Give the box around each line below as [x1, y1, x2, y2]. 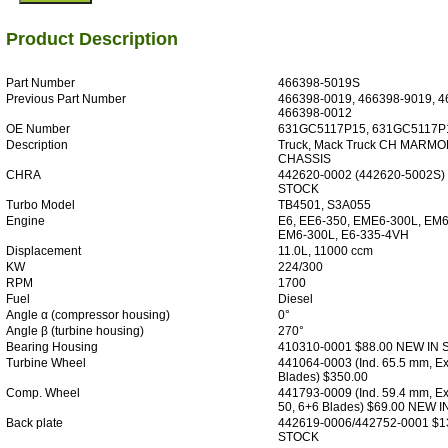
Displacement [6, 243, 81, 258]
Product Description [6, 28, 178, 49]
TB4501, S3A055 [278, 197, 371, 212]
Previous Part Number [6, 91, 126, 106]
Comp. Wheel [6, 385, 80, 400]
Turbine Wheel [6, 355, 86, 370]
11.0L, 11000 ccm [278, 243, 373, 258]
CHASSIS [278, 151, 331, 166]
